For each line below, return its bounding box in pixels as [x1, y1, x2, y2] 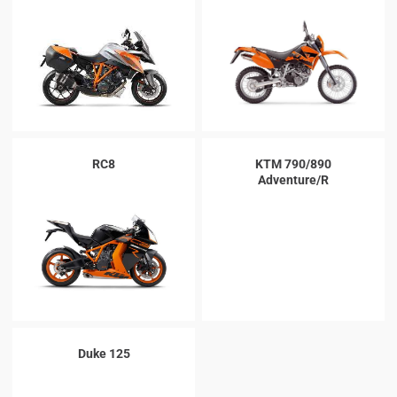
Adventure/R [258, 173, 329, 187]
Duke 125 [77, 346, 130, 361]
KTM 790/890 [255, 157, 331, 171]
